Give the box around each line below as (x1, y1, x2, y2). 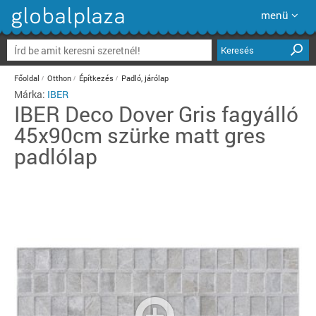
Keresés (221, 44, 254, 56)
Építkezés (79, 73, 114, 83)
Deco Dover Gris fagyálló (65, 100, 298, 128)
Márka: (14, 87, 47, 101)
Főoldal (14, 73, 39, 83)
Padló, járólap (121, 73, 169, 83)
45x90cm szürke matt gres (14, 121, 266, 149)
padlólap (14, 142, 97, 170)
